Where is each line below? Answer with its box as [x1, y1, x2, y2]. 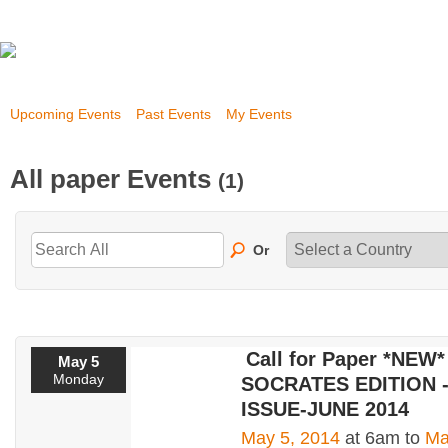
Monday [53, 371, 104, 388]
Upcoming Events [10, 106, 121, 122]
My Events [226, 106, 292, 122]
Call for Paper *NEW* [246, 348, 445, 371]
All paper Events [10, 163, 218, 194]
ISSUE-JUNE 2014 [241, 398, 409, 421]
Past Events [136, 106, 211, 122]
